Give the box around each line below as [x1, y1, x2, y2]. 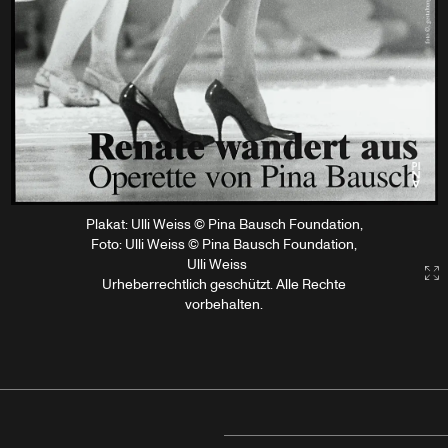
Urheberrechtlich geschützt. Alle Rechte [102, 275, 346, 295]
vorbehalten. [185, 295, 263, 315]
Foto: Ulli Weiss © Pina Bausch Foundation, [91, 235, 357, 255]
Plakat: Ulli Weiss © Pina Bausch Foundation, [85, 215, 363, 235]
